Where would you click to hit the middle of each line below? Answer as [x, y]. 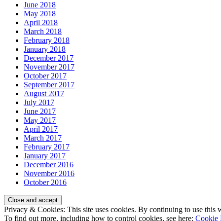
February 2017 [47, 147]
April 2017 [41, 129]
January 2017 [45, 156]
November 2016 [49, 174]
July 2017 [39, 103]
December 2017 [49, 58]
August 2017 [44, 94]
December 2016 [49, 165]
